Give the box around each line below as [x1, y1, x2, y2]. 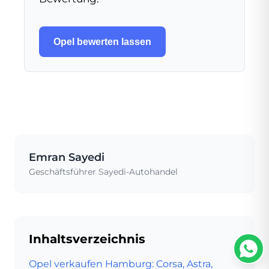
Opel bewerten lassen [53, 36, 151, 47]
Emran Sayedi [29, 150, 104, 164]
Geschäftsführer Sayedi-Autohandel [29, 166, 178, 177]
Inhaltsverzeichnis [29, 231, 145, 246]
